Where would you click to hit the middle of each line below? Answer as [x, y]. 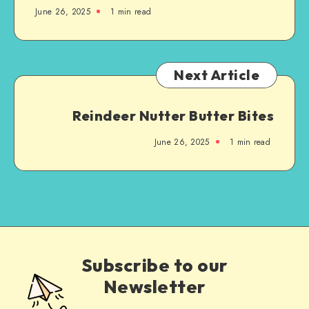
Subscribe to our [154, 265]
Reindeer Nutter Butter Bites [173, 115]
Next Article [217, 74]
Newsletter [154, 286]
